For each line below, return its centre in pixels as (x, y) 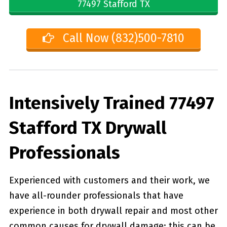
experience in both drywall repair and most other (113, 211)
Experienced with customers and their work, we (109, 180)
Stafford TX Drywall (88, 127)
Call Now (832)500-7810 (122, 38)
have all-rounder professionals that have (96, 195)
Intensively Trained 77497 (111, 103)
